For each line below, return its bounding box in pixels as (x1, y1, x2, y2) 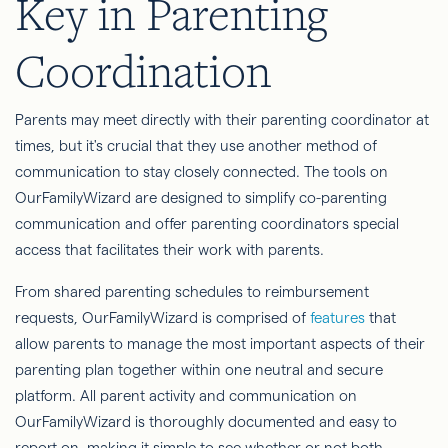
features (310, 308, 365, 326)
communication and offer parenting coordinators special (15, 214, 399, 232)
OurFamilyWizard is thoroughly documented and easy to (15, 412, 397, 430)
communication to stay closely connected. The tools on (15, 162, 388, 180)
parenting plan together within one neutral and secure (15, 360, 383, 378)
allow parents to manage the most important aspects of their (15, 334, 425, 352)
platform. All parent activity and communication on (15, 386, 357, 404)
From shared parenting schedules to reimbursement (15, 282, 369, 300)
